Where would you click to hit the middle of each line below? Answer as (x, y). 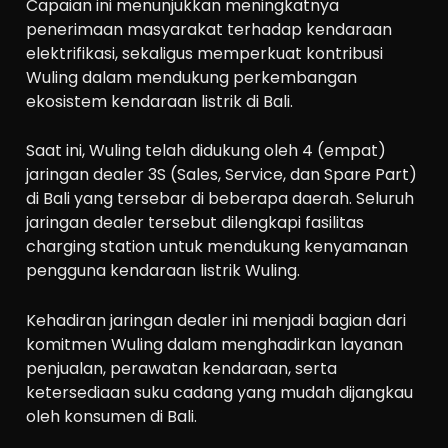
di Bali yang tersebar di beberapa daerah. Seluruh (220, 199)
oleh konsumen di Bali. (112, 416)
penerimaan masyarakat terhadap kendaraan (209, 29)
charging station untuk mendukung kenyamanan (217, 247)
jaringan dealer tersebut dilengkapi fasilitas (195, 223)
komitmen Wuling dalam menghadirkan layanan (215, 344)
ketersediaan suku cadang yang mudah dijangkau (220, 392)
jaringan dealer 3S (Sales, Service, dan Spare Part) (222, 175)
